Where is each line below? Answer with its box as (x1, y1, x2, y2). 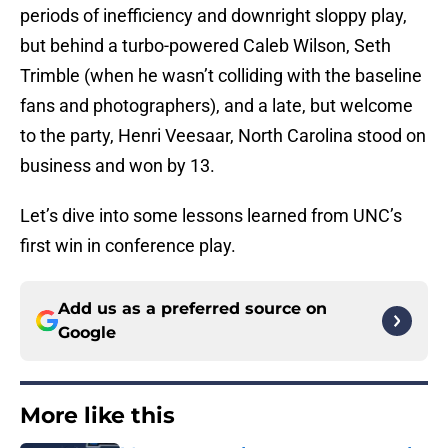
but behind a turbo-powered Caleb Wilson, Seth (20, 35, 391, 57)
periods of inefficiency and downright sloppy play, (20, 5, 407, 27)
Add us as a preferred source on (58, 299, 327, 319)
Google (58, 323, 116, 343)
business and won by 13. (20, 155, 215, 177)
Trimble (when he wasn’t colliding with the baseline (20, 65, 422, 87)
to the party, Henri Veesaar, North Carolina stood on (20, 125, 426, 147)
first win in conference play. (20, 235, 236, 257)
